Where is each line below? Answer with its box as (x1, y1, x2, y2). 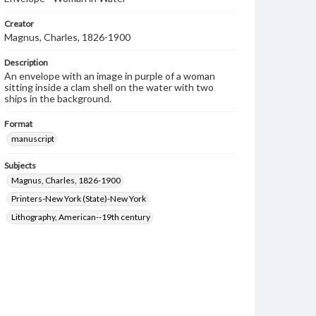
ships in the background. (4, 92, 111, 104)
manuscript (11, 133, 54, 144)
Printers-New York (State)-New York (11, 193, 146, 204)
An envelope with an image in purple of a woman (4, 70, 215, 82)
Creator (4, 18, 34, 29)
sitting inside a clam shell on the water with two (4, 81, 214, 93)
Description (4, 57, 48, 68)
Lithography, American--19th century (11, 212, 150, 222)
